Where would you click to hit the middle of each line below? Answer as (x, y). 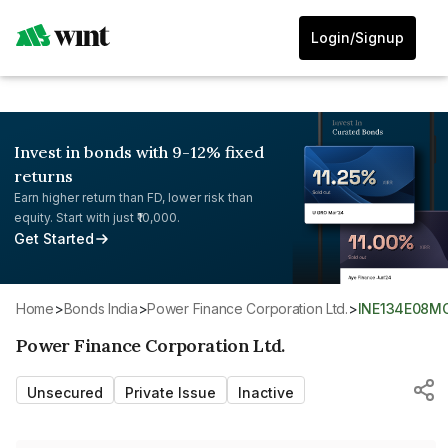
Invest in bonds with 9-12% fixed (139, 152)
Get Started (54, 238)
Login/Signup (357, 37)
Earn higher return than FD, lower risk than (133, 197)
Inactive (266, 392)
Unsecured (65, 392)
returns (43, 176)
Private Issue (170, 392)
